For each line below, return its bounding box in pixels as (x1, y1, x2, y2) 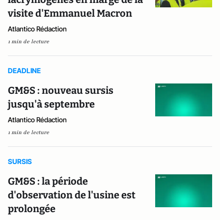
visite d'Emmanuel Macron (8, 7, 132, 19)
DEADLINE (8, 66, 41, 75)
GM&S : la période (8, 175, 88, 187)
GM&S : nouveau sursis (8, 84, 113, 96)
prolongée (8, 203, 55, 215)
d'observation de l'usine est (8, 189, 136, 201)
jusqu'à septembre (8, 98, 95, 110)
